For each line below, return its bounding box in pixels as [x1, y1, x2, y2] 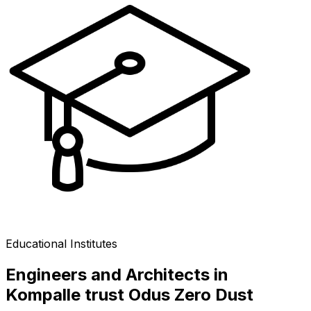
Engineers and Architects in [6, 264, 228, 285]
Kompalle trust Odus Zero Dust [6, 284, 253, 305]
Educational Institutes [6, 236, 117, 251]
